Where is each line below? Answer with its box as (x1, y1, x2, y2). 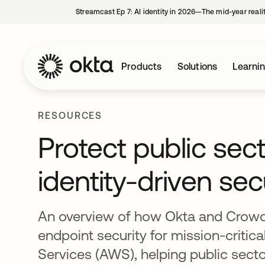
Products (121, 61, 162, 72)
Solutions (177, 61, 218, 72)
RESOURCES (38, 110, 103, 121)
